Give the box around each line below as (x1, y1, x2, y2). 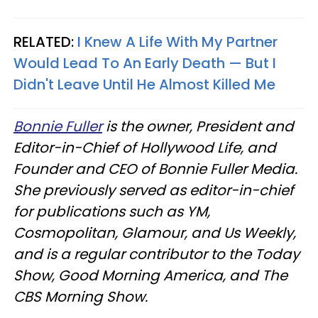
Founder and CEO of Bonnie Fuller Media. (13, 158, 297, 179)
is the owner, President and (102, 116, 294, 136)
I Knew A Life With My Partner (77, 31, 278, 52)
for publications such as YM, (13, 201, 210, 221)
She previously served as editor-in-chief (13, 180, 294, 200)
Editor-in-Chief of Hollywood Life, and (13, 137, 276, 158)
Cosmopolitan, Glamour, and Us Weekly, (13, 222, 296, 243)
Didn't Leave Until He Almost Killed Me (13, 74, 275, 94)
